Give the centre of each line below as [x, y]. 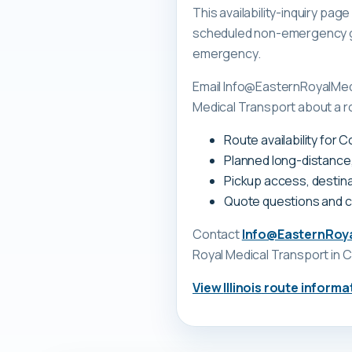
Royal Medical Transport [260, 255]
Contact [216, 235]
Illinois [242, 288]
